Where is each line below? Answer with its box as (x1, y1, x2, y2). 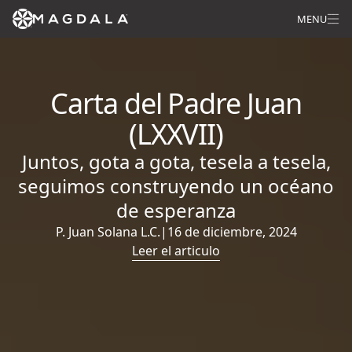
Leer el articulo (132, 242, 220, 259)
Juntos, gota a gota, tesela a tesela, (21, 148, 331, 174)
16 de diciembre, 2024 (167, 223, 297, 240)
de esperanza (116, 197, 236, 223)
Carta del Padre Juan (50, 84, 302, 123)
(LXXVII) (128, 115, 224, 153)
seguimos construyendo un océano (18, 173, 334, 199)
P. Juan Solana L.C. (55, 223, 160, 240)
